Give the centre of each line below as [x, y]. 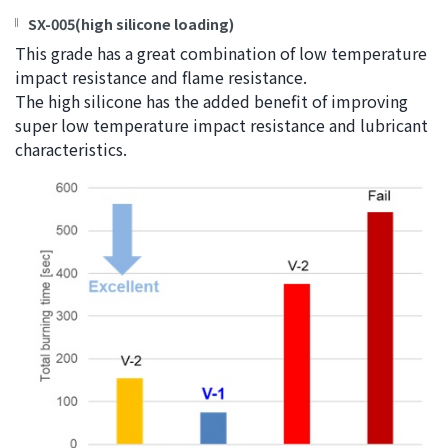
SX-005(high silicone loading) [131, 24]
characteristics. [71, 149]
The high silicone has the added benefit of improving [211, 101]
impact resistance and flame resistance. [161, 77]
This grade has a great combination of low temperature [221, 53]
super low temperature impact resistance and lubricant [221, 125]
